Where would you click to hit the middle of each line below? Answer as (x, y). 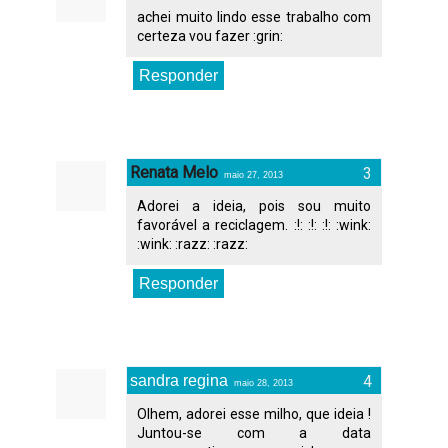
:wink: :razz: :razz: (193, 243)
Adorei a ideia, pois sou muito (254, 205)
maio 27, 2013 (254, 174)
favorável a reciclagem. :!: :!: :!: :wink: (254, 224)
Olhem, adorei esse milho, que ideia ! (254, 413)
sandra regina (179, 380)
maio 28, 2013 (264, 382)
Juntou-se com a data (254, 432)
